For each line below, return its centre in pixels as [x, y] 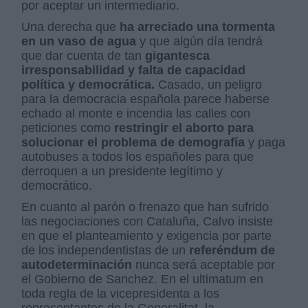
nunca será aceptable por [204, 265]
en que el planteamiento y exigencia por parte [147, 236]
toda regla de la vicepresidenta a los [121, 294]
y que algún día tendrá [200, 42]
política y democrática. [88, 85]
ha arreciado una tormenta [198, 27]
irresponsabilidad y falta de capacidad [134, 70]
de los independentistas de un [106, 251]
